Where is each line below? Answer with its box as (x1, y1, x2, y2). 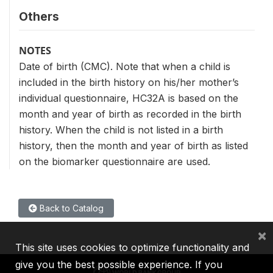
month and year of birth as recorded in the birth (19, 108, 241, 120)
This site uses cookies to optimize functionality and (15, 241, 249, 253)
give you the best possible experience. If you (15, 258, 222, 271)
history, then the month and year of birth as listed (19, 140, 248, 152)
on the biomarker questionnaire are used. (19, 155, 210, 168)
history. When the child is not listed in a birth (19, 124, 223, 136)
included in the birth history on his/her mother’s (19, 76, 239, 88)
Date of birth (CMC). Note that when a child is (19, 60, 230, 73)
